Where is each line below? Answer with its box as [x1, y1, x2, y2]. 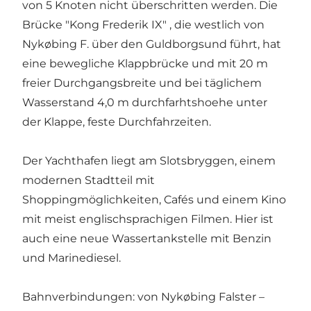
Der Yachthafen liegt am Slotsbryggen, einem [22, 154, 276, 168]
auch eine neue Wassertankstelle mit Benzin [22, 232, 271, 246]
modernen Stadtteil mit [22, 174, 155, 187]
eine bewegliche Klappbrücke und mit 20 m [22, 57, 268, 71]
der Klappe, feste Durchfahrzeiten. [22, 115, 211, 129]
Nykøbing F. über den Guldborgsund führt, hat [22, 37, 281, 51]
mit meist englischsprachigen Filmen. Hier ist [22, 212, 274, 226]
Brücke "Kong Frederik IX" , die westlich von [22, 18, 264, 32]
